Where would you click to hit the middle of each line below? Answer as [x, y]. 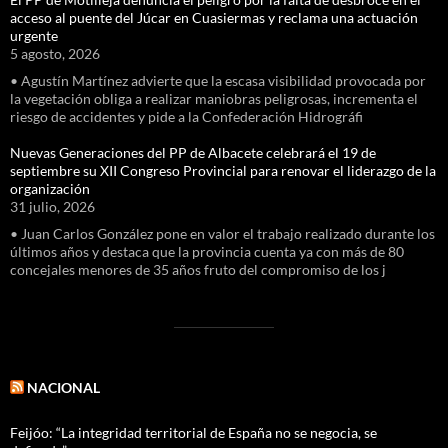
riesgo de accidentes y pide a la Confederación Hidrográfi [186, 116]
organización [50, 188]
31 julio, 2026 [52, 206]
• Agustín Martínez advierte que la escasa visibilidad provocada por [218, 80]
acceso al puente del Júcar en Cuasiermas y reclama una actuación [214, 17]
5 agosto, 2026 [55, 53]
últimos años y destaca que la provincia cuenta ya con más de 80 [207, 251]
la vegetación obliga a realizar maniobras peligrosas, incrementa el [214, 98]
